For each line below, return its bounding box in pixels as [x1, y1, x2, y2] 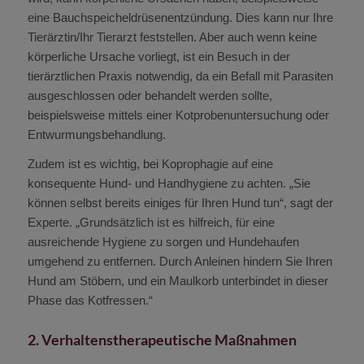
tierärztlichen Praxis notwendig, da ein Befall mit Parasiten [27, 68, 333, 83]
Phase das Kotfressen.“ [27, 293, 153, 308]
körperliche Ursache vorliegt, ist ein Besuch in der [27, 49, 290, 63]
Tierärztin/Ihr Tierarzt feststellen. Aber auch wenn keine [27, 29, 317, 44]
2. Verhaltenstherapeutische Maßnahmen [27, 331, 297, 349]
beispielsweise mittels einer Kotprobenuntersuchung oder [27, 107, 329, 122]
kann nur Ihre [259, 10, 333, 24]
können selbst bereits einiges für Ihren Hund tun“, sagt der [27, 196, 333, 210]
